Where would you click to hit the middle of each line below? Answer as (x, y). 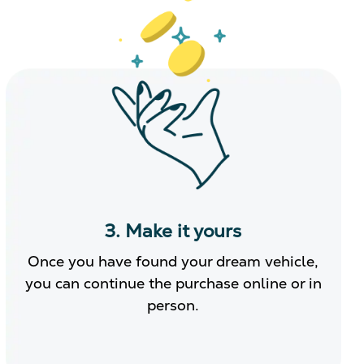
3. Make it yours (173, 231)
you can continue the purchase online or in (173, 283)
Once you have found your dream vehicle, (173, 261)
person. (173, 305)
